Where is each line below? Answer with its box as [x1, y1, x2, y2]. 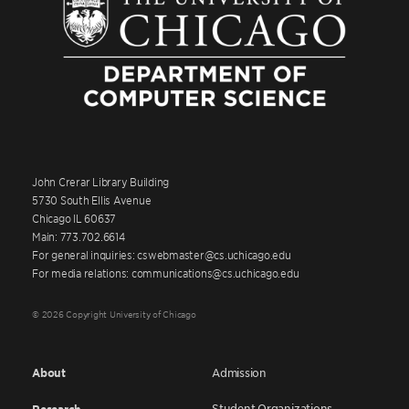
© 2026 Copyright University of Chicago [32, 308, 196, 320]
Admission [212, 365, 267, 380]
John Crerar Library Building [32, 174, 169, 188]
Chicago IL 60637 [32, 211, 116, 225]
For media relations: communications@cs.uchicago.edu [32, 266, 299, 279]
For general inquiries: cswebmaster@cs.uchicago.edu [32, 247, 291, 261]
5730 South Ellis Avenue [32, 193, 152, 206]
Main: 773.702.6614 [32, 229, 125, 243]
